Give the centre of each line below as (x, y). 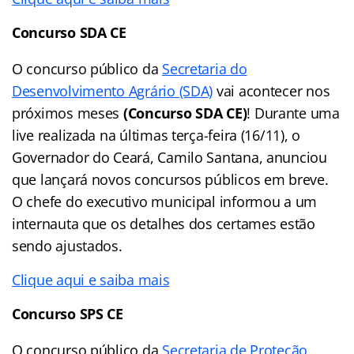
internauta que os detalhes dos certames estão (164, 223)
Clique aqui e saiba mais (91, 279)
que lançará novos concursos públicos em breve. (170, 179)
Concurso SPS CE (68, 313)
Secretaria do (205, 68)
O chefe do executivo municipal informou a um (165, 201)
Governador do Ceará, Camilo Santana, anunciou (169, 157)
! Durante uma (293, 113)
